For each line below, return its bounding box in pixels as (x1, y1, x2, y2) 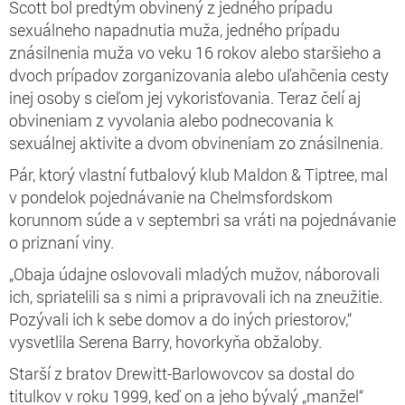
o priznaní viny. (9, 231, 114, 253)
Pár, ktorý (9, 163, 79, 185)
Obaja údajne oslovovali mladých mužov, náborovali (14, 262, 380, 285)
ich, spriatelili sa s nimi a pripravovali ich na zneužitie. (9, 285, 382, 307)
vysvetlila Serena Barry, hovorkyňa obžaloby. (9, 330, 322, 353)
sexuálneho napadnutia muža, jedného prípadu (9, 18, 340, 41)
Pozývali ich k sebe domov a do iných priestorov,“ (9, 307, 352, 330)
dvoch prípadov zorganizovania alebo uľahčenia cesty (9, 63, 389, 86)
